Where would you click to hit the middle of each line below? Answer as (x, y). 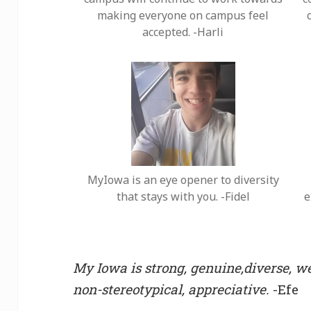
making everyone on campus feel (183, 16)
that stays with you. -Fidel (183, 197)
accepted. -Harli (183, 32)
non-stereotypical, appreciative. (171, 289)
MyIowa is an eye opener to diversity (183, 180)
